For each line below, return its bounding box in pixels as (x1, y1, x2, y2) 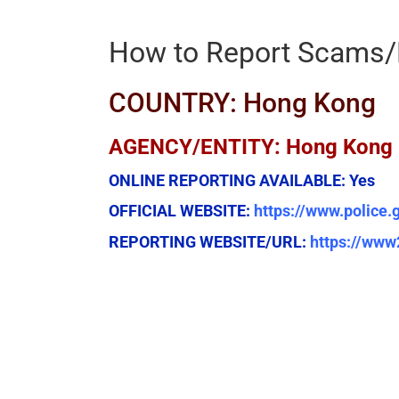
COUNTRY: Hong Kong (109, 87, 376, 119)
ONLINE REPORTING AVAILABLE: (109, 171, 349, 191)
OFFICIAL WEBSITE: (109, 201, 254, 221)
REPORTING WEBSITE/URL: (109, 232, 310, 252)
